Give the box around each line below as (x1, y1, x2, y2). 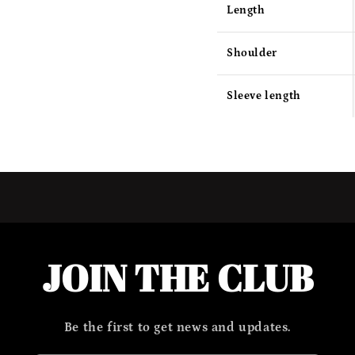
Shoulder (227, 47, 277, 59)
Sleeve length (227, 90, 301, 102)
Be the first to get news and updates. (63, 320, 292, 334)
